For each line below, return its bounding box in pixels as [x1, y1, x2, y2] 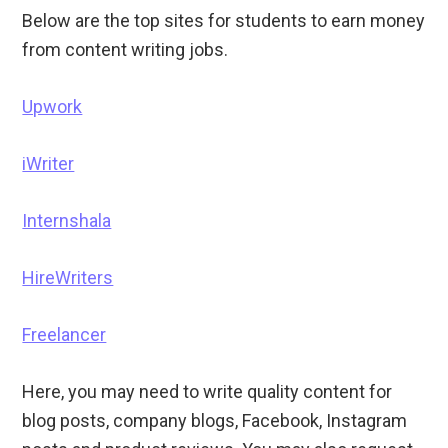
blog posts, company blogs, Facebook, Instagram [22, 410, 408, 432]
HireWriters [22, 267, 114, 289]
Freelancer [22, 324, 107, 346]
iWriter [22, 153, 75, 175]
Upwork [22, 96, 83, 118]
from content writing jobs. [22, 39, 229, 61]
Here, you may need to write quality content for [22, 381, 393, 403]
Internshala [22, 210, 112, 232]
